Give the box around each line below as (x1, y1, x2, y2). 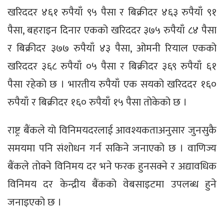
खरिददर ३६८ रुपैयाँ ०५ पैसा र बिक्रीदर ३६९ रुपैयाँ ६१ (7, 57, 216, 75)
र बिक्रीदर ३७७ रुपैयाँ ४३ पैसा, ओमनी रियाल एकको (7, 39, 216, 57)
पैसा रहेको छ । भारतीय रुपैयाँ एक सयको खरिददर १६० (7, 75, 216, 93)
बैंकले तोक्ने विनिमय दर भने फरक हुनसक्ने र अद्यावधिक (7, 157, 216, 175)
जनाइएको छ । (7, 193, 61, 211)
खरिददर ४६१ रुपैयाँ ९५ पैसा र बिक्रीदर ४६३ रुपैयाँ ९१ (7, 3, 216, 21)
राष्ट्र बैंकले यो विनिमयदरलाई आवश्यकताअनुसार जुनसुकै (7, 121, 216, 139)
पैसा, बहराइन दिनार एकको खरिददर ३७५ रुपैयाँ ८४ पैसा (7, 21, 216, 39)
